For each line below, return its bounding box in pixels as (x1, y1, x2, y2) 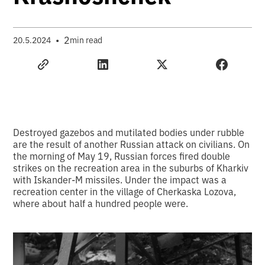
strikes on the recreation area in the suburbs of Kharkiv (13, 161, 249, 174)
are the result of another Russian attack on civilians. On (13, 137, 250, 150)
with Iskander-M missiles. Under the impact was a (13, 173, 227, 186)
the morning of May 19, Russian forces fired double (13, 149, 231, 162)
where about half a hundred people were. (13, 196, 189, 209)
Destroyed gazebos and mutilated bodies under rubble (13, 125, 245, 138)
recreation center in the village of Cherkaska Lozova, (13, 185, 237, 198)
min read (70, 34, 103, 46)
